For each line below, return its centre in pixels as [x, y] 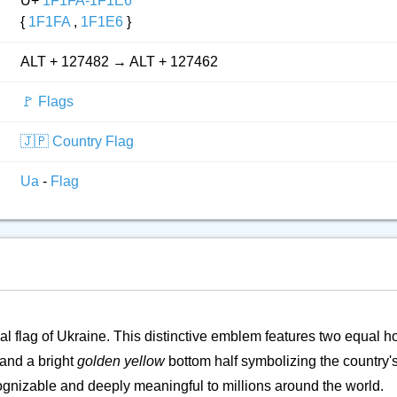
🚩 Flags [47, 101]
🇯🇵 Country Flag [77, 141]
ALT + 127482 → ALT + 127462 [119, 62]
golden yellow [121, 361]
